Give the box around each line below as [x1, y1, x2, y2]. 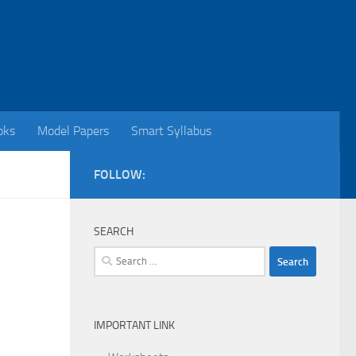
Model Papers [37, 123, 109, 138]
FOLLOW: [94, 167, 145, 182]
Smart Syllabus [131, 123, 211, 138]
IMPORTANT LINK [94, 319, 175, 332]
